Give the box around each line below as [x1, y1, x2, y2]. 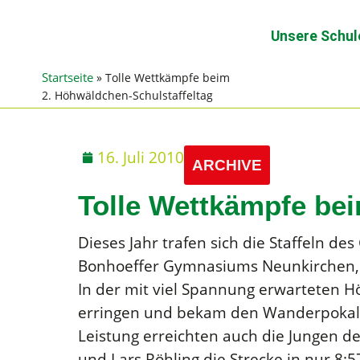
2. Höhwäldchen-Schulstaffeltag [42, 88, 214, 103]
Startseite [42, 68, 94, 86]
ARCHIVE [192, 156, 262, 174]
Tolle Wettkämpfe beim [105, 70, 231, 85]
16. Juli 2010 [97, 146, 184, 168]
